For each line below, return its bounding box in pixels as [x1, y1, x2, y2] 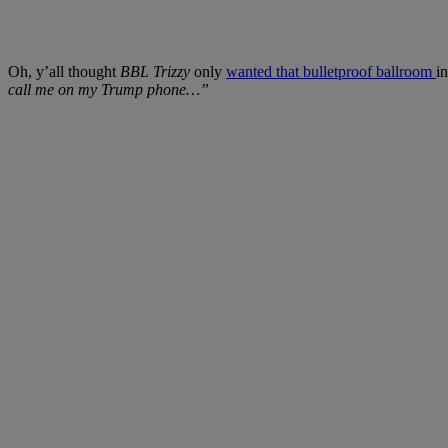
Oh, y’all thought [8, 63, 120, 81]
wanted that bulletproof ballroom [226, 63, 436, 81]
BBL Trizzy [120, 63, 190, 81]
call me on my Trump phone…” [8, 81, 209, 99]
